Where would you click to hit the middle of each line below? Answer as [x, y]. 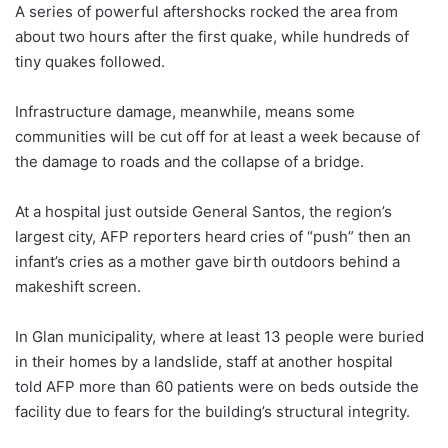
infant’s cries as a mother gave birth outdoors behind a [207, 262]
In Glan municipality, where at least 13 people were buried [219, 337]
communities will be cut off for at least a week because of [217, 137]
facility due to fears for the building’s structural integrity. [212, 412]
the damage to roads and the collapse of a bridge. [189, 162]
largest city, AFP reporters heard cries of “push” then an [213, 237]
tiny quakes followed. [90, 62]
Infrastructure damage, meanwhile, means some [185, 112]
